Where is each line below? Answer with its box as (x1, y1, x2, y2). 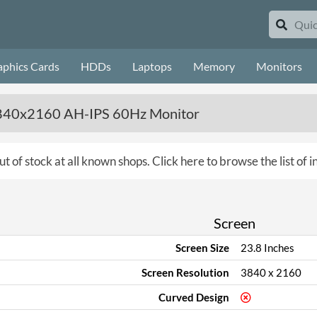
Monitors (256, 59, 302, 73)
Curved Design (158, 291, 229, 304)
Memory (193, 59, 235, 73)
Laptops (132, 59, 172, 73)
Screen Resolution (141, 266, 229, 279)
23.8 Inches (240, 241, 294, 254)
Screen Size (175, 241, 229, 254)
